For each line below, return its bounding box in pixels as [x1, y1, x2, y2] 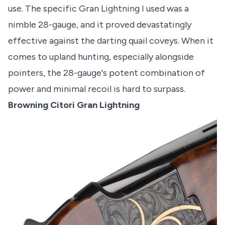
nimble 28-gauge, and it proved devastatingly [8, 19, 191, 31]
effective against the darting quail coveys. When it [8, 35, 213, 47]
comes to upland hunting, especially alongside [8, 51, 194, 63]
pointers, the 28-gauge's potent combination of [8, 67, 205, 79]
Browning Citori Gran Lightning [8, 99, 140, 111]
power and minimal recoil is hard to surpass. [8, 83, 185, 95]
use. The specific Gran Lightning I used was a [8, 3, 189, 15]
